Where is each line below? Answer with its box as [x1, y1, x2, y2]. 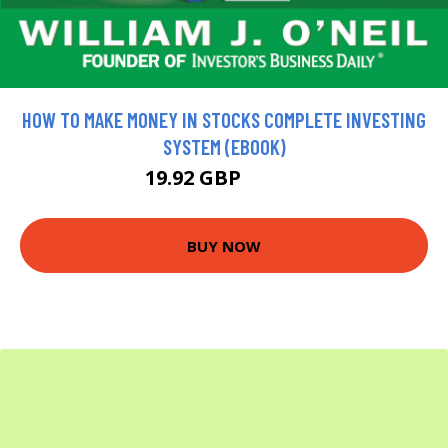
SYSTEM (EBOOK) [162, 134, 286, 160]
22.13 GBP [245, 172, 304, 190]
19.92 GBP [144, 164, 246, 192]
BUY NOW [187, 235, 261, 256]
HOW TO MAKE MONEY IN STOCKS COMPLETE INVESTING [22, 107, 426, 133]
